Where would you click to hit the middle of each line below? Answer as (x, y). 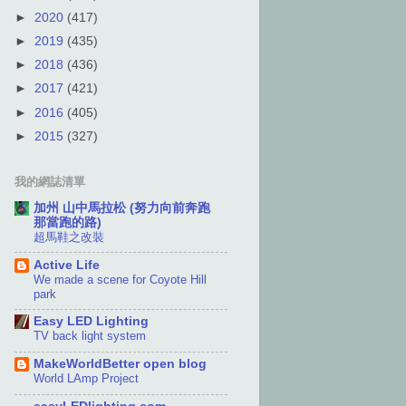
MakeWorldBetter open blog (120, 364)
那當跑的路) (68, 222)
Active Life (67, 265)
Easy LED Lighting (91, 322)
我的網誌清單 (50, 182)
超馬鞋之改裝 (69, 237)
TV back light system (90, 336)
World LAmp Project (86, 379)
